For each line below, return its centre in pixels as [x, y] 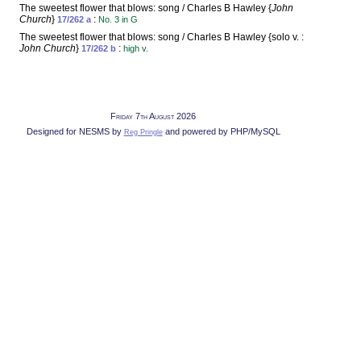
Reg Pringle [143, 132]
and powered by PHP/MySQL [221, 132]
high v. [136, 49]
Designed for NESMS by [75, 132]
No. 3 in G [118, 20]
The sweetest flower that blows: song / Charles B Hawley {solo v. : [162, 37]
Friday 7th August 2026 [153, 116]
